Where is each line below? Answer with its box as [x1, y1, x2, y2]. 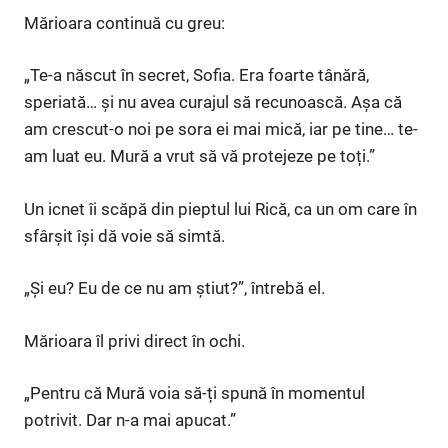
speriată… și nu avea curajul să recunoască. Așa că [24, 92, 402, 113]
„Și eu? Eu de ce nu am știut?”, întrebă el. [24, 278, 325, 299]
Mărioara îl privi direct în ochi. [24, 330, 245, 351]
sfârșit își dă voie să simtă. [24, 225, 225, 246]
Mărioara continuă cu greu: [24, 12, 225, 33]
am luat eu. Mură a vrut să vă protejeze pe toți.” [24, 146, 375, 167]
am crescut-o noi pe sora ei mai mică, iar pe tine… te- [24, 119, 418, 140]
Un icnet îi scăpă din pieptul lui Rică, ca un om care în [24, 198, 417, 219]
